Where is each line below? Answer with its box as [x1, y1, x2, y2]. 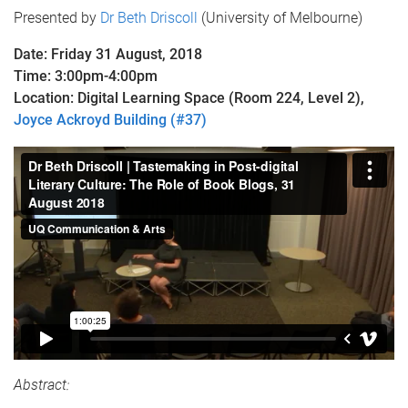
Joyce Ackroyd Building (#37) [14, 110, 210, 128]
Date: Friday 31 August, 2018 [14, 45, 202, 63]
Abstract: [14, 376, 69, 394]
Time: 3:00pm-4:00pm [14, 66, 158, 85]
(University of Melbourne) [198, 8, 362, 26]
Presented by [14, 8, 100, 26]
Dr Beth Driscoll [100, 8, 198, 26]
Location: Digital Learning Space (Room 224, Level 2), [14, 88, 364, 107]
